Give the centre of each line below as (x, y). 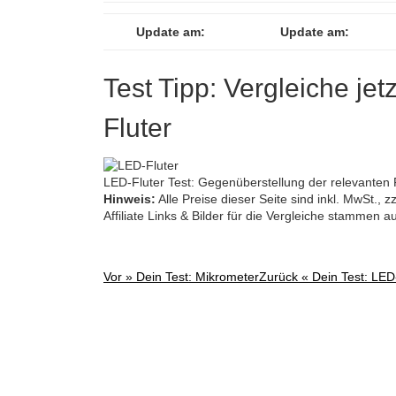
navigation (150, 327)
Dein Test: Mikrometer (198, 276)
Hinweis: (129, 198)
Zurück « (286, 276)
